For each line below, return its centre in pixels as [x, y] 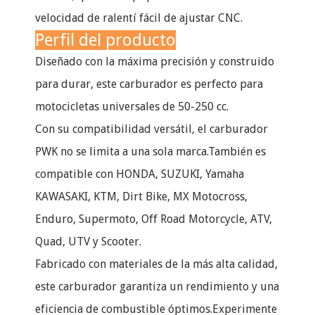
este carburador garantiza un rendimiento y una [157, 287]
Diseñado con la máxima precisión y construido [155, 62]
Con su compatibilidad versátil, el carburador [152, 129]
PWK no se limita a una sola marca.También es [150, 152]
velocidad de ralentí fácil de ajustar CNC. [139, 18]
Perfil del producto [105, 40]
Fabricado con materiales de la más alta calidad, [156, 264]
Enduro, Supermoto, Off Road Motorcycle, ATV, [154, 219]
